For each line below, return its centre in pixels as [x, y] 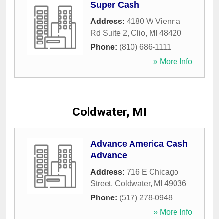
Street [101, 184]
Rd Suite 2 [109, 33]
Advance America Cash [139, 144]
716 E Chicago [153, 172]
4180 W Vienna [153, 22]
